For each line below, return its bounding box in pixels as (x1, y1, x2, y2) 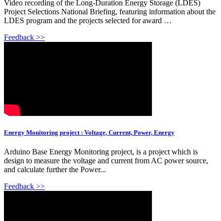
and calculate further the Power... (4, 165, 106, 174)
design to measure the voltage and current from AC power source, (4, 156, 208, 165)
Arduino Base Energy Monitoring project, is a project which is (4, 147, 198, 156)
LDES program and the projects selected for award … (4, 16, 172, 25)
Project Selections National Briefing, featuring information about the (4, 7, 216, 16)
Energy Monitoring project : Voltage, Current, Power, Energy (4, 129, 175, 137)
